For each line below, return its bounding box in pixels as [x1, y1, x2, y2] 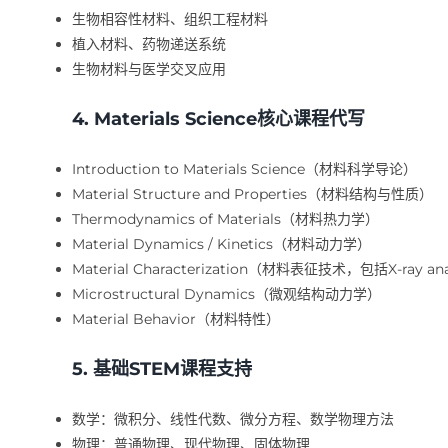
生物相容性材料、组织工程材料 [71, 9, 268, 28]
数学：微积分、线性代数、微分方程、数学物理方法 [71, 409, 394, 428]
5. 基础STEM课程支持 [71, 357, 252, 380]
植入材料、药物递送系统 [71, 34, 226, 53]
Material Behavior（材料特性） [71, 309, 280, 328]
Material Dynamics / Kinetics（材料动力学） [71, 234, 371, 253]
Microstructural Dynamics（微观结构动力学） [71, 284, 381, 303]
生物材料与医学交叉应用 [71, 59, 226, 78]
